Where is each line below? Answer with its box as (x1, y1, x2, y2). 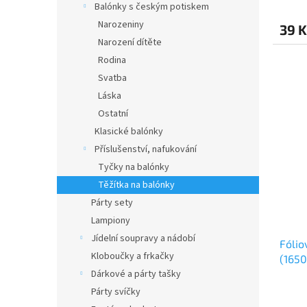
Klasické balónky (95, 125, 163, 138)
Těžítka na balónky (98, 178, 175, 192)
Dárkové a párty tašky (91, 267, 181, 281)
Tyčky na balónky (98, 160, 169, 174)
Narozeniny (98, 18, 144, 32)
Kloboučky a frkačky (91, 249, 174, 263)
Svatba (98, 71, 127, 85)
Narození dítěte (98, 36, 162, 49)
